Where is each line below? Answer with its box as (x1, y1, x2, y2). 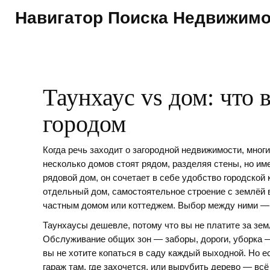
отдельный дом (43, 187, 107, 196)
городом (43, 110, 126, 137)
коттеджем (128, 201, 173, 210)
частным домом (43, 201, 108, 210)
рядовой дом (43, 173, 96, 183)
